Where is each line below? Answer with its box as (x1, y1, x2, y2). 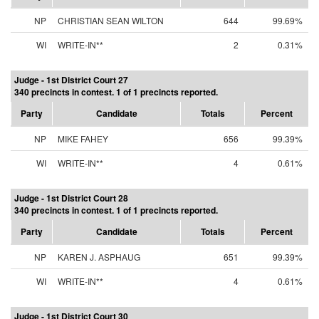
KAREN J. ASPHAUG (58, 251, 140, 263)
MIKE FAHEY (58, 132, 108, 145)
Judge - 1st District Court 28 (14, 192, 128, 204)
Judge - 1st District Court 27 (14, 73, 128, 86)
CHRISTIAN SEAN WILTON (58, 14, 164, 26)
